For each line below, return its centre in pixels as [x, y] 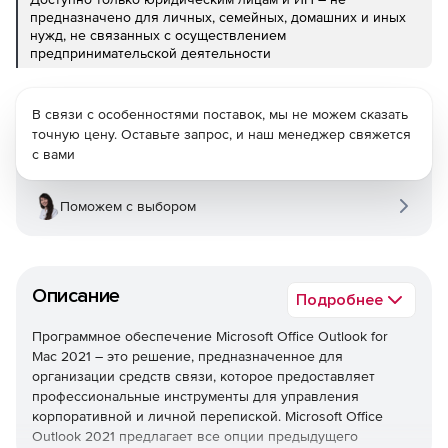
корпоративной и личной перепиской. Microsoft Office [207, 415]
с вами [53, 153]
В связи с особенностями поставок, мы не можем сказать [220, 113]
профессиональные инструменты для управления [195, 395]
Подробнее [339, 299]
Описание [76, 295]
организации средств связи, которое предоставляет [203, 375]
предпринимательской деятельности [150, 52]
